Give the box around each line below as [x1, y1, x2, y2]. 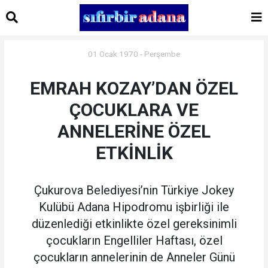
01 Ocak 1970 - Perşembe [88, 49, 180, 59]
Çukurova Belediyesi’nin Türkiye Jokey [34, 183, 234, 198]
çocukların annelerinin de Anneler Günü [33, 250, 235, 265]
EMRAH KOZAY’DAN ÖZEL [30, 78, 238, 99]
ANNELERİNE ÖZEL [57, 121, 211, 142]
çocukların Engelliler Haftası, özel [45, 233, 223, 248]
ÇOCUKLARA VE [69, 99, 199, 121]
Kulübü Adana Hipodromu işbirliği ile [39, 200, 229, 215]
